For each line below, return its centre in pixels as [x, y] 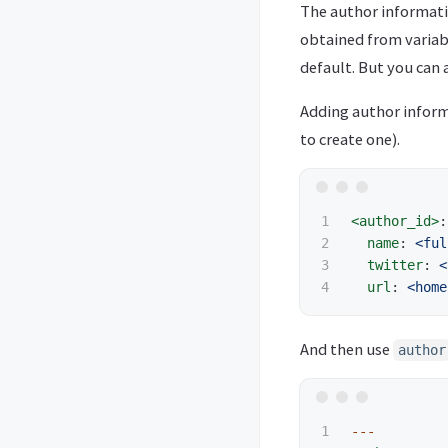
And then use [346, 348]
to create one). [350, 138]
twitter [395, 264]
